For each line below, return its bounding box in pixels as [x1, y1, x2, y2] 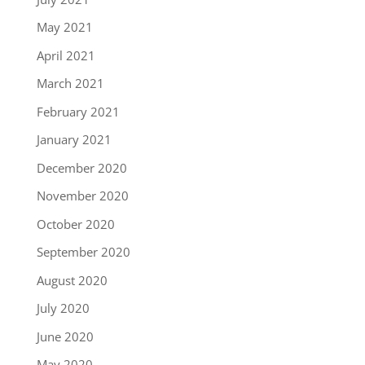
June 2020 [36, 328, 94, 345]
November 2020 [36, 187, 129, 204]
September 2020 [36, 244, 130, 261]
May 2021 [36, 19, 93, 36]
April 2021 [36, 46, 95, 64]
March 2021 [36, 75, 104, 92]
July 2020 [36, 300, 90, 317]
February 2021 [36, 103, 120, 120]
